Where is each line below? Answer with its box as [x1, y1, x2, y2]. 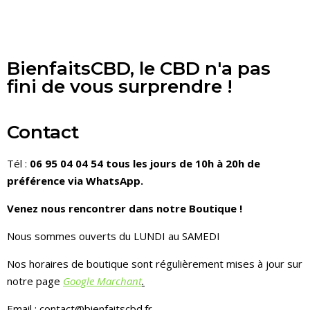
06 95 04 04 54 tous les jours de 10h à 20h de [30, 156, 260, 171]
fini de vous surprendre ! [7, 75, 232, 98]
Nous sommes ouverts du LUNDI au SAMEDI [7, 229, 220, 244]
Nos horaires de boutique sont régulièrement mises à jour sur [7, 257, 302, 271]
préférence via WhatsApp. [7, 174, 143, 188]
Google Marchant [63, 274, 142, 289]
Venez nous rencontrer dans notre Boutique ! [7, 201, 242, 216]
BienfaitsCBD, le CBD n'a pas [7, 57, 271, 80]
